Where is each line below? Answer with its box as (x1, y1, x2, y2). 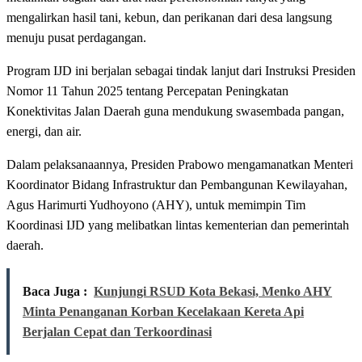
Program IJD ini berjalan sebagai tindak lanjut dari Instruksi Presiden (6, 64, 356, 78)
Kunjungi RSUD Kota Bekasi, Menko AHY (94, 284, 332, 299)
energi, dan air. (6, 124, 82, 139)
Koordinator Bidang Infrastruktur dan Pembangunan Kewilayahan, (6, 178, 347, 192)
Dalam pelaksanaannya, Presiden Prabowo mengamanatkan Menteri (6, 158, 353, 172)
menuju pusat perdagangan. (6, 31, 146, 45)
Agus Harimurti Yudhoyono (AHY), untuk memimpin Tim (6, 198, 305, 213)
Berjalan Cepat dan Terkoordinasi (23, 325, 212, 339)
